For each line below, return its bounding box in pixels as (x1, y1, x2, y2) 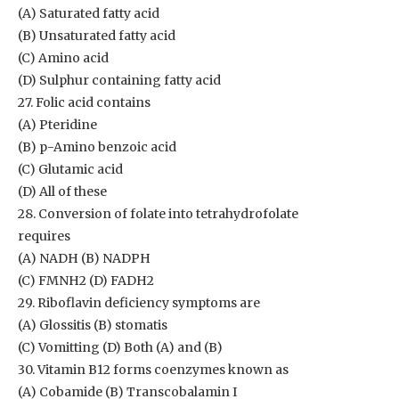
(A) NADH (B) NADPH (18, 250, 151, 266)
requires (18, 228, 70, 244)
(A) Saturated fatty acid (18, 5, 159, 21)
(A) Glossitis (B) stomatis (18, 317, 167, 333)
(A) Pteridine (18, 117, 97, 133)
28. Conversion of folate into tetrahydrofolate (18, 206, 298, 222)
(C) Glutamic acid (18, 161, 123, 177)
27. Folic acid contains (18, 94, 151, 110)
